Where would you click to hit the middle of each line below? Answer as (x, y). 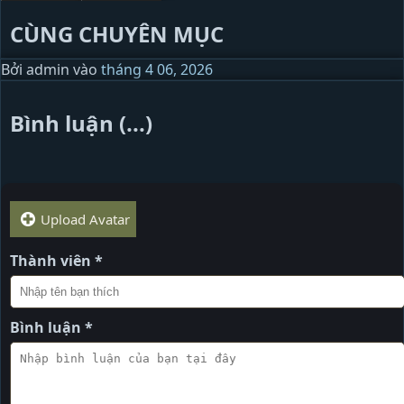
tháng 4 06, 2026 (157, 69)
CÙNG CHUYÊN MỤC (117, 33)
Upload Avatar (85, 219)
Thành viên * (56, 260)
